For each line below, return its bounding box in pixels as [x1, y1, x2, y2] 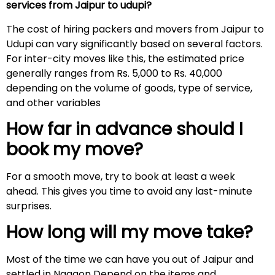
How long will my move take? [6, 220, 261, 245]
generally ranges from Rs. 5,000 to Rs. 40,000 [6, 66, 222, 80]
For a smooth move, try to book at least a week [6, 169, 235, 184]
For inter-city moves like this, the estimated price [6, 51, 244, 66]
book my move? [6, 137, 152, 162]
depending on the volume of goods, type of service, [6, 80, 252, 95]
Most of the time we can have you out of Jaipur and [6, 252, 254, 267]
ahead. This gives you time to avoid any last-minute [6, 184, 252, 199]
